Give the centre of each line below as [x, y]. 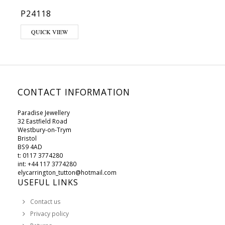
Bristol [27, 138]
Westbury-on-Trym [44, 130]
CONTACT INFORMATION [74, 92]
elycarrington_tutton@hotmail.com [67, 173]
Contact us [45, 202]
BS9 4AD [30, 147]
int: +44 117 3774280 [47, 164]
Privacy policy [49, 214]
